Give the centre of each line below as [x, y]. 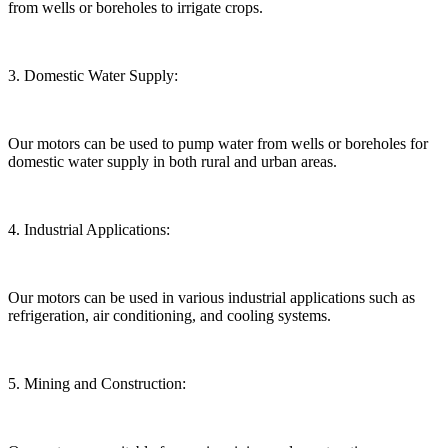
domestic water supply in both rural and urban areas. [172, 161]
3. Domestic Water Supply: [93, 75]
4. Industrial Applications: [89, 229]
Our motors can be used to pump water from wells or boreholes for [218, 143]
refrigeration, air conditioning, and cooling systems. [169, 315]
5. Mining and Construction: [97, 383]
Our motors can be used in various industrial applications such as [211, 297]
